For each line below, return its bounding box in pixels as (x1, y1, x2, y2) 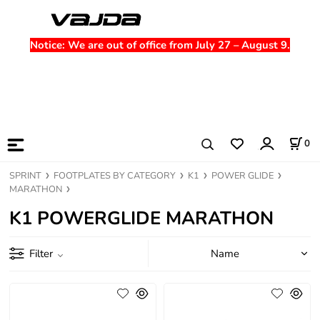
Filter (29, 246, 54, 261)
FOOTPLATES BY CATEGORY (54, 169, 176, 182)
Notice (30, 37, 62, 52)
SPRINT (9, 169, 42, 182)
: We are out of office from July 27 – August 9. (62, 37, 290, 52)
